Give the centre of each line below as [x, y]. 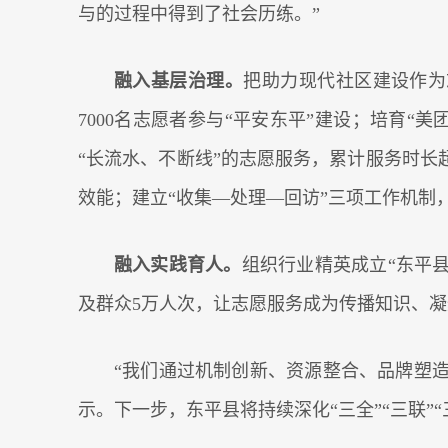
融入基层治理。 [179, 81]
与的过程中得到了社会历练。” [199, 14]
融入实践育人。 [178, 265]
